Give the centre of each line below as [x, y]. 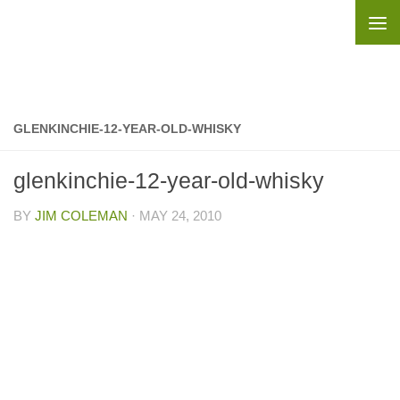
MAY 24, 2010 [180, 216]
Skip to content [75, 25]
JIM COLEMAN [81, 216]
